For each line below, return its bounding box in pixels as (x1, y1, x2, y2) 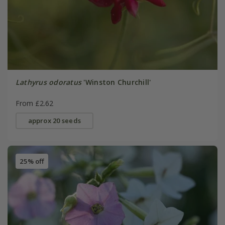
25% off (19, 157, 44, 166)
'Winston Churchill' (81, 77, 151, 87)
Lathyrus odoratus (15, 77, 82, 87)
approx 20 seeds (28, 116, 81, 125)
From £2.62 (15, 98, 53, 108)
